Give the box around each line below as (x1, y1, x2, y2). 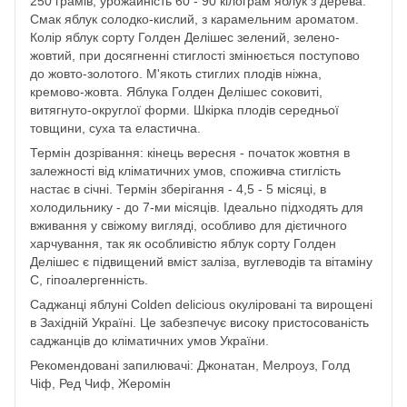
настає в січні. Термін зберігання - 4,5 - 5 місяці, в (30, 181, 326, 196)
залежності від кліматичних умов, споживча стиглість (30, 163, 341, 178)
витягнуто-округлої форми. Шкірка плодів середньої (30, 102, 339, 117)
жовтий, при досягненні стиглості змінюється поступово (30, 47, 360, 63)
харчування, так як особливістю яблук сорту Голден (30, 235, 336, 251)
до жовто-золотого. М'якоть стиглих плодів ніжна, (30, 65, 322, 81)
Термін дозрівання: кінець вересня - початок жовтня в (30, 144, 350, 160)
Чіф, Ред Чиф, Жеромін (30, 375, 171, 391)
